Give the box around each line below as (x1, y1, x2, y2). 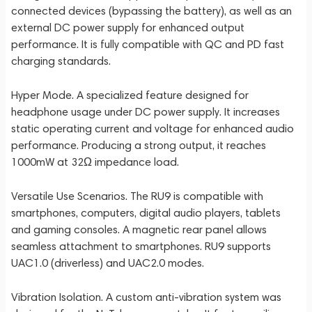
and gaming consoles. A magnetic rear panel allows (11, 223, 267, 236)
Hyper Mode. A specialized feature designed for (11, 88, 249, 102)
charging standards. (11, 54, 111, 68)
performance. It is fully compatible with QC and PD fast (11, 38, 284, 51)
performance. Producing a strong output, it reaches (11, 139, 266, 152)
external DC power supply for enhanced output (11, 21, 244, 34)
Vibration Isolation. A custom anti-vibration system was (11, 290, 281, 304)
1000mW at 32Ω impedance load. (11, 155, 179, 169)
